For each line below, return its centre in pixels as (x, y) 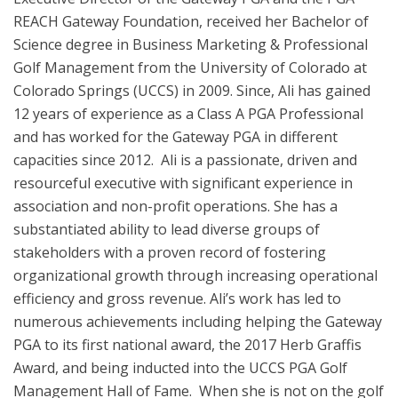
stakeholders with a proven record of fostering (170, 252)
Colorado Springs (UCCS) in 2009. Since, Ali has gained (192, 91)
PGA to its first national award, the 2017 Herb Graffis (187, 345)
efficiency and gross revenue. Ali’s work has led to (177, 298)
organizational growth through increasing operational (195, 275)
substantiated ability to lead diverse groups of (167, 229)
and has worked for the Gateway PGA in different (175, 137)
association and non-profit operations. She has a (175, 206)
